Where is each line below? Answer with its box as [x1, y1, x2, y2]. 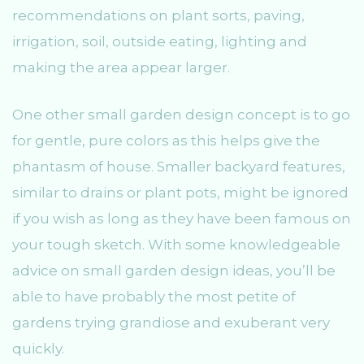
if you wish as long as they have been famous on [12, 210, 351, 227]
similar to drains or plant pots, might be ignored [12, 184, 349, 201]
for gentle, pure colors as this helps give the [12, 132, 320, 149]
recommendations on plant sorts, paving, [12, 7, 305, 24]
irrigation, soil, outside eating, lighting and [12, 33, 307, 50]
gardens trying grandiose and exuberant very [12, 314, 330, 331]
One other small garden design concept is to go [12, 106, 350, 123]
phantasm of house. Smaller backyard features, [12, 158, 345, 175]
